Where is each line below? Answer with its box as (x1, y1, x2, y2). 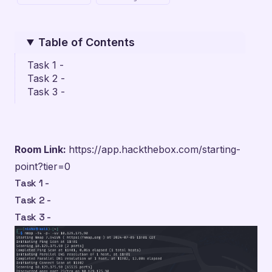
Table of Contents (38, 36, 135, 49)
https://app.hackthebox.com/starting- (69, 143, 240, 155)
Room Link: (15, 143, 69, 155)
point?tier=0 (15, 160, 70, 172)
